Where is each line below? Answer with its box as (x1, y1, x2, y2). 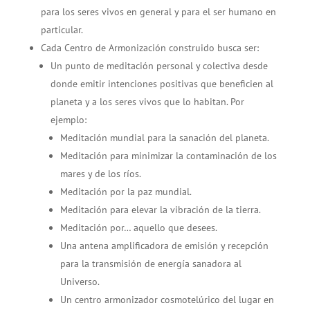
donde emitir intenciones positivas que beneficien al (50, 77, 273, 91)
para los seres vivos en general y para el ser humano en (40, 6, 276, 19)
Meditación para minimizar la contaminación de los (60, 149, 277, 163)
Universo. (60, 275, 100, 289)
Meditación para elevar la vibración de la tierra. (60, 203, 261, 217)
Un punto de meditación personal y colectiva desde (50, 60, 268, 73)
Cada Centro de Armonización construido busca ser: (40, 42, 259, 55)
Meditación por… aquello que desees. (60, 221, 217, 235)
